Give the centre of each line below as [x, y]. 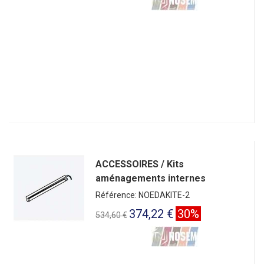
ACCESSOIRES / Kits [140, 164]
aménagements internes [151, 178]
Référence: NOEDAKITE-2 [143, 195]
